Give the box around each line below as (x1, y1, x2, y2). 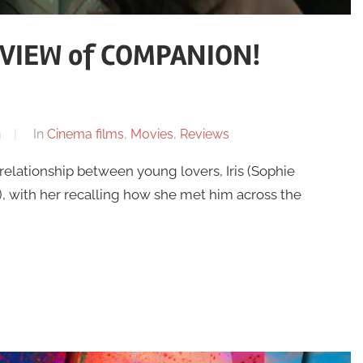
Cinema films (46, 126, 124, 143)
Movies (130, 126, 173, 143)
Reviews (179, 126, 229, 143)
